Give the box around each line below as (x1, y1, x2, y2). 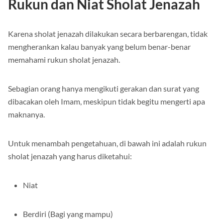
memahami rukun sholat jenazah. (8, 55, 120, 65)
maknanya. (8, 110, 45, 119)
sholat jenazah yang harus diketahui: (8, 151, 132, 161)
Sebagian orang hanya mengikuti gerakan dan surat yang (8, 84, 199, 94)
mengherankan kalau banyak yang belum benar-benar (8, 42, 191, 52)
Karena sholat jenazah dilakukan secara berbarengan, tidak (8, 29, 208, 39)
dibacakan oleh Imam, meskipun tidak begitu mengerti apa (8, 97, 205, 107)
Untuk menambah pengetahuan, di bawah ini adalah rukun (8, 138, 207, 148)
